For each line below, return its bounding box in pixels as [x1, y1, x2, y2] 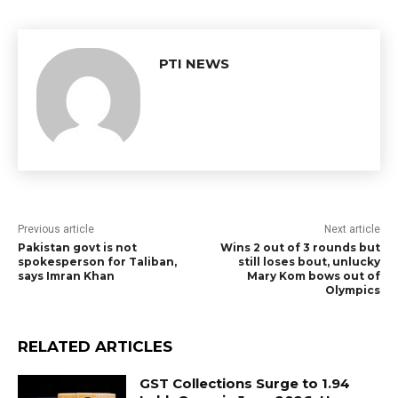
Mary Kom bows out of [246, 268, 380, 283]
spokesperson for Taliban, [18, 254, 177, 268]
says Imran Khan [18, 268, 115, 283]
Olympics [324, 283, 380, 297]
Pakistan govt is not [18, 240, 137, 254]
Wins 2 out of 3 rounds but [219, 240, 380, 254]
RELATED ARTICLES [18, 337, 172, 355]
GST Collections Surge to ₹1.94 [139, 374, 351, 392]
